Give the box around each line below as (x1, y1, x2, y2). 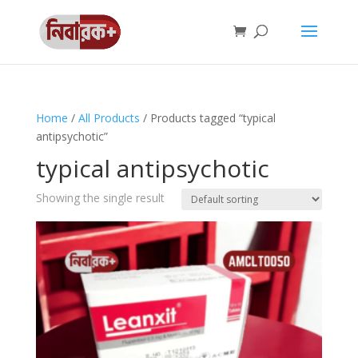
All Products (78, 110, 140, 125)
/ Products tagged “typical (139, 110, 276, 125)
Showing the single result (35, 190, 165, 205)
